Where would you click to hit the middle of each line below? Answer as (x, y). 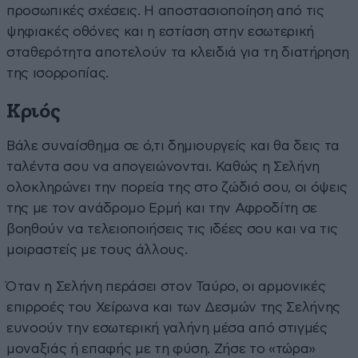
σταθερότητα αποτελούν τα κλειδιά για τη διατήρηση (178, 52)
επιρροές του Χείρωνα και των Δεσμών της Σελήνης (174, 307)
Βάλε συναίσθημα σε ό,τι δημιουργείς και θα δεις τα (173, 145)
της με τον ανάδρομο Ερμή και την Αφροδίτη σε (162, 208)
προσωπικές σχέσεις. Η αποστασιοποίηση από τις (165, 10)
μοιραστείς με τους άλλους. (97, 249)
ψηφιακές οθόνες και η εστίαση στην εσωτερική (161, 31)
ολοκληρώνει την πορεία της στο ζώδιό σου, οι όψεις (177, 187)
